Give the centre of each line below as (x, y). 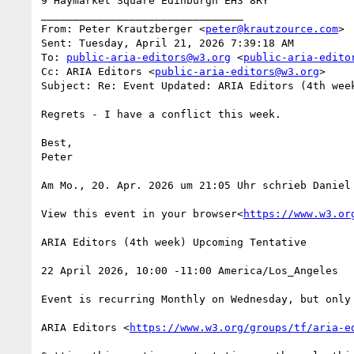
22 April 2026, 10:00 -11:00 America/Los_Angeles (190, 270)
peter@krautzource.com (272, 28)
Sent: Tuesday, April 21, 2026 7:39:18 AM (168, 43)
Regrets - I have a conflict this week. (161, 114)
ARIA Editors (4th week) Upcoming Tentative (174, 242)
